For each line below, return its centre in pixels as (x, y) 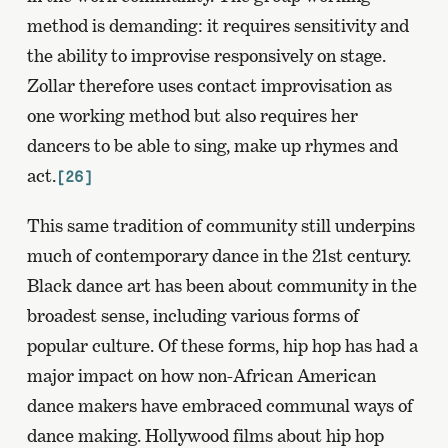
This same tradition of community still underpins (220, 225)
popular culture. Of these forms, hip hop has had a (222, 345)
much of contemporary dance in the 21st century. (218, 255)
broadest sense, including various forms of (192, 315)
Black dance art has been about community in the (221, 285)
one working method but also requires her (192, 115)
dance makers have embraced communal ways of (219, 405)
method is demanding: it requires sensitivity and (217, 25)
